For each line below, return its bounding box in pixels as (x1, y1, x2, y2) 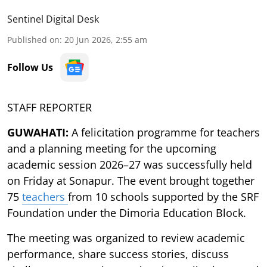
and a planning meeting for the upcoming (7, 141, 216, 156)
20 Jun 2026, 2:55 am (64, 33, 147, 45)
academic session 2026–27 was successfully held (7, 157, 252, 172)
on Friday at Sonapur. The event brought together (7, 173, 254, 188)
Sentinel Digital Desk (7, 12, 99, 26)
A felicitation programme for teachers (72, 125, 260, 139)
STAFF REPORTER (7, 100, 92, 114)
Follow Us (7, 60, 53, 74)
